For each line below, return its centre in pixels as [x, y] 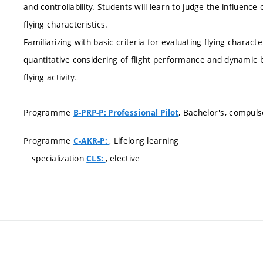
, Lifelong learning [144, 140]
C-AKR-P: [91, 141]
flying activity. [50, 77]
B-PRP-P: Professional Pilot [126, 113]
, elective [123, 158]
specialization [59, 158]
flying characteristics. [66, 24]
